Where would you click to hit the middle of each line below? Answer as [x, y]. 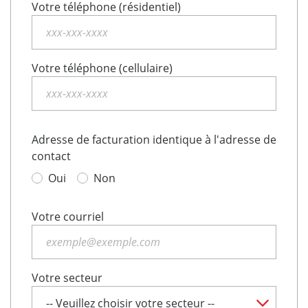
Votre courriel [68, 217]
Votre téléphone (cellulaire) [102, 68]
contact [51, 156]
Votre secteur [67, 278]
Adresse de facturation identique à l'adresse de [154, 140]
